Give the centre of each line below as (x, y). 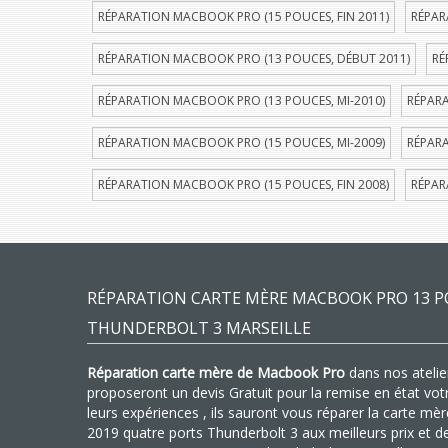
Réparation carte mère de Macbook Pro (216, 372)
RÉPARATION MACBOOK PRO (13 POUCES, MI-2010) (241, 100)
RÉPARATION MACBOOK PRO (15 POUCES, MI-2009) (241, 142)
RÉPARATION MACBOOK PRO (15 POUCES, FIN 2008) (243, 184)
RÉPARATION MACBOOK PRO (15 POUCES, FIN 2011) (243, 16)
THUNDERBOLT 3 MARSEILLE (199, 328)
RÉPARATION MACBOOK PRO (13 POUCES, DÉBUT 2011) (254, 58)
